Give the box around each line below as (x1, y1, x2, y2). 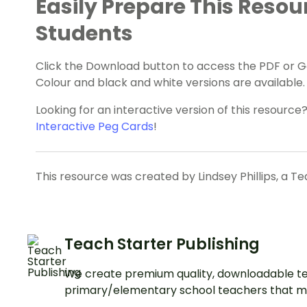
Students (36, 19, 133, 49)
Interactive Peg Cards (36, 119, 153, 135)
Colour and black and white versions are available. (36, 75, 305, 91)
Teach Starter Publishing (64, 234, 260, 256)
